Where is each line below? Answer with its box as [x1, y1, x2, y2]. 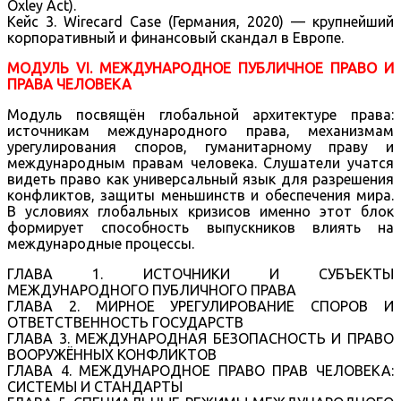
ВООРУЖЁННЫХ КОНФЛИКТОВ [7, 346, 217, 363]
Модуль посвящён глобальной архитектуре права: [7, 106, 394, 123]
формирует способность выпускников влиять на [7, 218, 394, 235]
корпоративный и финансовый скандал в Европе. [7, 29, 344, 46]
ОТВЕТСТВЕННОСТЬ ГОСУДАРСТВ [7, 313, 243, 330]
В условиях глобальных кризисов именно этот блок [7, 202, 394, 219]
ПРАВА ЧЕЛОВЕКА [7, 75, 132, 92]
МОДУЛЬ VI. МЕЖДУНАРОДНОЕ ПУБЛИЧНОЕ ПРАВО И [7, 59, 394, 76]
